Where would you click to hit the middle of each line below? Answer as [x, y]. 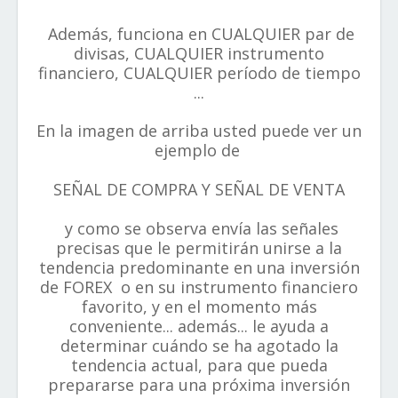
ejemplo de [199, 150]
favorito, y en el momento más [199, 306]
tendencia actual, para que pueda [199, 365]
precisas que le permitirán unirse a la [199, 248]
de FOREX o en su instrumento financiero [199, 287]
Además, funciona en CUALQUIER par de [199, 34]
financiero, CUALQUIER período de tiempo [199, 73]
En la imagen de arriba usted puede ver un [199, 131]
